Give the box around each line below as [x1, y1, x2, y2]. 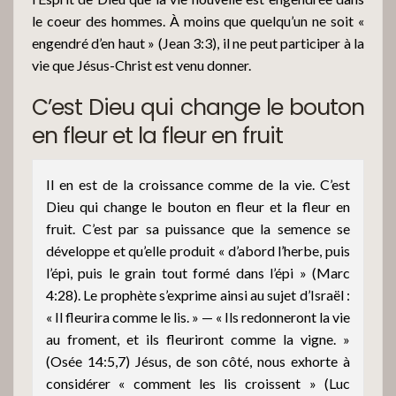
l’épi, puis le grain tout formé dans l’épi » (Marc [46, 263, 350, 281]
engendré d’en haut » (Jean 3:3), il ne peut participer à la [32, 34, 364, 51]
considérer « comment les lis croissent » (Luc [46, 374, 350, 392]
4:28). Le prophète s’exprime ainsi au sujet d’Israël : [46, 286, 350, 303]
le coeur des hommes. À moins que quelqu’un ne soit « [32, 11, 364, 29]
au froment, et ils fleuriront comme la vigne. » [46, 330, 350, 347]
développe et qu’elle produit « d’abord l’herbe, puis [46, 241, 350, 259]
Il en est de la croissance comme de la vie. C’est [46, 175, 350, 193]
